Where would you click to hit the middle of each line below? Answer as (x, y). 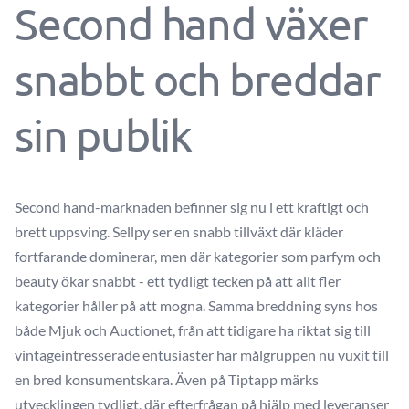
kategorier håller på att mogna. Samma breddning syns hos (196, 305)
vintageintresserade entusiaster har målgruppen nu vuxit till (202, 355)
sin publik (104, 134)
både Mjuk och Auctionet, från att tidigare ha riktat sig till (193, 330)
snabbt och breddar (198, 79)
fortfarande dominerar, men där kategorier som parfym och (198, 256)
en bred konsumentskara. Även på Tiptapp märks (167, 379)
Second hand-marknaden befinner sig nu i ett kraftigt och (192, 207)
